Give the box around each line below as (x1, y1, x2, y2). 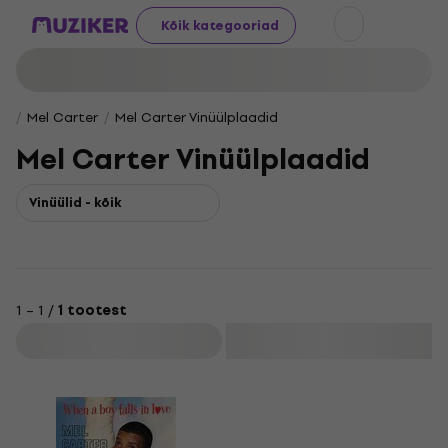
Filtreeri (96, 330, 146, 352)
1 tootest (58, 299, 127, 322)
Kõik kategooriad (161, 14, 279, 36)
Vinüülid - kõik (29, 192, 122, 213)
